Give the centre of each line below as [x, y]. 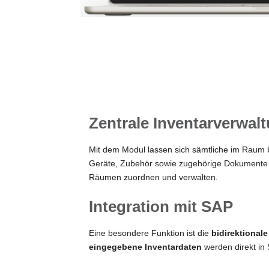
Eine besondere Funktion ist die [150, 233]
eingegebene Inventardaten [145, 247]
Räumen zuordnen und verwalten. [153, 177]
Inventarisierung [152, 44]
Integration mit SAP [161, 207]
